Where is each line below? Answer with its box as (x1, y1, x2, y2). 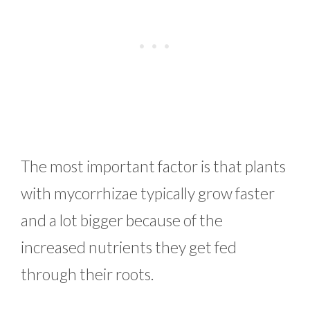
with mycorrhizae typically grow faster (21, 183, 275, 203)
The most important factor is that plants (21, 156, 286, 176)
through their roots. (21, 264, 157, 284)
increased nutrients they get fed (21, 237, 237, 257)
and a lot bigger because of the (21, 210, 223, 230)
